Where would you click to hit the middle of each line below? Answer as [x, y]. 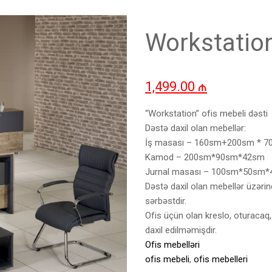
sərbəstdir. [166, 201]
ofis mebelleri [221, 259]
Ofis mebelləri [172, 245]
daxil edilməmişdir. [181, 230]
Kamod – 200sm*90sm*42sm [205, 157]
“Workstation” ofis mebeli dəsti [206, 114]
